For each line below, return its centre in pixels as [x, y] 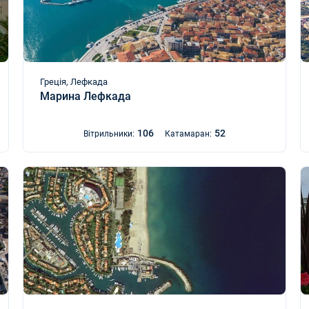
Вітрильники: [109, 134]
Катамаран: [188, 134]
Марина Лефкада [85, 96]
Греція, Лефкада [73, 82]
